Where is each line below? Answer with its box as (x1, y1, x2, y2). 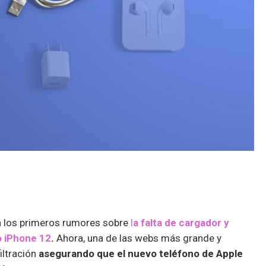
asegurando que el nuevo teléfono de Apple (39, 247, 243, 259)
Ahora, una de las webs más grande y (54, 232, 221, 244)
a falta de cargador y (133, 216, 229, 229)
